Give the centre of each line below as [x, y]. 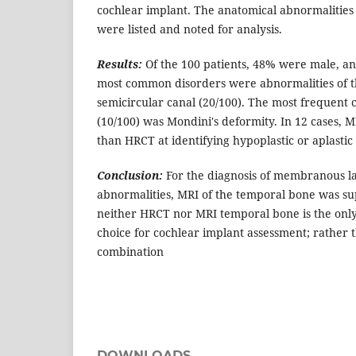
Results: [120, 64]
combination [130, 252]
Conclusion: [130, 176]
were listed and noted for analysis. [190, 29]
